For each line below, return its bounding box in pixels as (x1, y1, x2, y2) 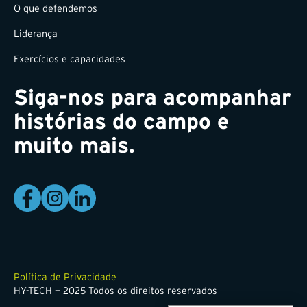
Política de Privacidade (14, 271, 116, 282)
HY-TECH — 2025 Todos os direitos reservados (14, 284, 217, 296)
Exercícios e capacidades (14, 53, 125, 64)
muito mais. (14, 132, 135, 157)
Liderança (14, 27, 58, 39)
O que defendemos (14, 2, 97, 14)
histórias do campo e (14, 108, 229, 133)
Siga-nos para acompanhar (14, 84, 291, 109)
